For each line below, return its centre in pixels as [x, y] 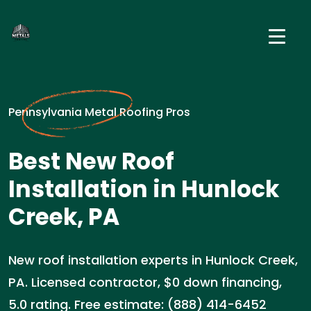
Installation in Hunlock [144, 189]
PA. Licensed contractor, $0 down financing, [145, 282]
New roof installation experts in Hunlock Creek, [153, 260]
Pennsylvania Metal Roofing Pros [99, 112]
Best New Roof [91, 161]
